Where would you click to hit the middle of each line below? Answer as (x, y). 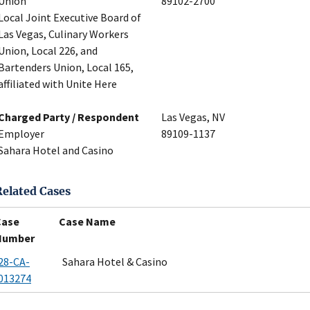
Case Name (87, 221)
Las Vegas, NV (193, 117)
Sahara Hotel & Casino (115, 261)
